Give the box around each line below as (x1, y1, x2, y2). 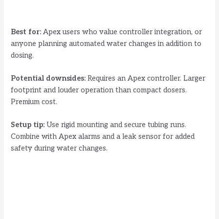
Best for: (11, 27, 42, 36)
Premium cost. (11, 98, 58, 107)
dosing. (11, 51, 34, 60)
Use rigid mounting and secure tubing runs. (44, 121, 187, 130)
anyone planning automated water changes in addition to (11, 39, 202, 48)
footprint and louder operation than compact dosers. (11, 86, 187, 95)
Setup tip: (11, 121, 45, 130)
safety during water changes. (11, 144, 108, 153)
